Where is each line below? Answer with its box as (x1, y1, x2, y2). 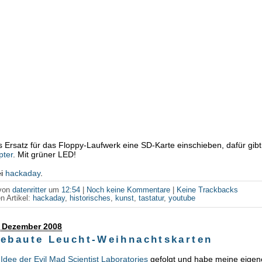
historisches (70, 194, 111, 203)
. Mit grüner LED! (13, 150, 77, 160)
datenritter (12, 186, 47, 195)
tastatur (139, 194, 164, 203)
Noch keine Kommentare (87, 186, 171, 195)
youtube (168, 194, 196, 203)
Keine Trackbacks (177, 186, 239, 195)
